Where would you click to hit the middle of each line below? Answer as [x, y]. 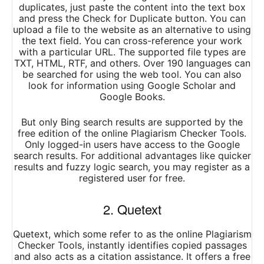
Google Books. [132, 97]
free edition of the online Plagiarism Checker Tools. [132, 133]
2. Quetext [132, 209]
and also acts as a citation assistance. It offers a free [132, 257]
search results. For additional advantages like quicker [132, 156]
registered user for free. [132, 178]
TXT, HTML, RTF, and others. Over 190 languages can [132, 63]
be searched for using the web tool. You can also [132, 75]
